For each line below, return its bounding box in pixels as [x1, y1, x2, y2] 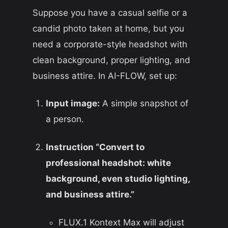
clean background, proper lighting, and [33, 54, 190, 65]
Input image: [45, 98, 100, 109]
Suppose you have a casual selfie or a [33, 7, 187, 18]
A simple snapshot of [99, 98, 188, 109]
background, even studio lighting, [45, 174, 190, 184]
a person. [45, 114, 84, 125]
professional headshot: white [45, 158, 171, 168]
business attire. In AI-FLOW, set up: [33, 70, 177, 81]
